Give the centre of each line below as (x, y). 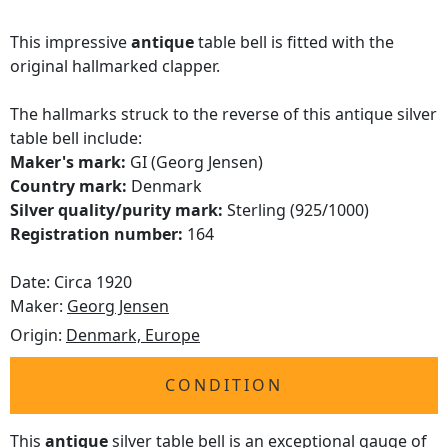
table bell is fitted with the (294, 42)
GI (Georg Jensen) (194, 162)
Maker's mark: (68, 162)
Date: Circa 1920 (71, 282)
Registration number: (96, 234)
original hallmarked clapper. (115, 66)
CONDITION (224, 385)
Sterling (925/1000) (296, 210)
